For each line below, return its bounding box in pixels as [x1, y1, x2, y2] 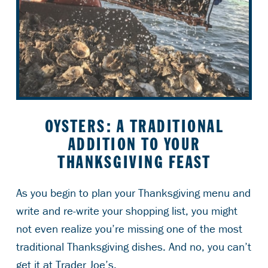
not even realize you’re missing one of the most [16, 221, 242, 236]
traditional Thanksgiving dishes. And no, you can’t [16, 239, 251, 254]
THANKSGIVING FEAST [57, 151, 211, 173]
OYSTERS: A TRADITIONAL [45, 115, 223, 137]
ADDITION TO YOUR [68, 133, 200, 155]
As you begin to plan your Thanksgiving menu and [16, 185, 251, 200]
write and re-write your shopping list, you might [16, 203, 237, 218]
